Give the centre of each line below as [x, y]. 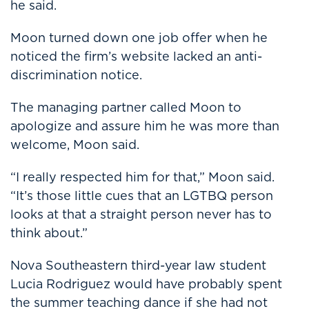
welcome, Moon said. [75, 144]
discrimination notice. [76, 75]
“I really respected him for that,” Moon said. [142, 177]
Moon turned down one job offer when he [139, 38]
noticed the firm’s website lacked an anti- [136, 56]
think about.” [49, 233]
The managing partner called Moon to [126, 107]
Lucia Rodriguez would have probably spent [146, 284]
